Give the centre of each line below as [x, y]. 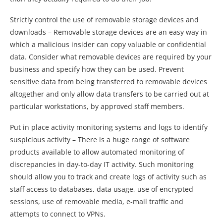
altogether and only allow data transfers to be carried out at [110, 94]
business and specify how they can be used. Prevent [97, 69]
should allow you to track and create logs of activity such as [108, 176]
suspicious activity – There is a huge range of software [100, 139]
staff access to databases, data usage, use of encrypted [102, 189]
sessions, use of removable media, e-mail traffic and [97, 201]
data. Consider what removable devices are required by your [111, 56]
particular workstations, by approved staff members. [97, 106]
